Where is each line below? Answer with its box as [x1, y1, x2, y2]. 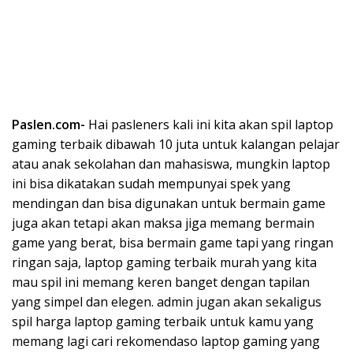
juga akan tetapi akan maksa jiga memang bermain [12, 214, 314, 232]
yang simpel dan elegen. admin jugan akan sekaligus [12, 293, 321, 311]
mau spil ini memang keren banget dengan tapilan [12, 273, 310, 292]
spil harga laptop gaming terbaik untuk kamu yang [12, 313, 314, 331]
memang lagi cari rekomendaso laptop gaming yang [12, 333, 320, 351]
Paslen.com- [12, 116, 88, 134]
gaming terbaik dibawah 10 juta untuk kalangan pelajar [12, 136, 340, 154]
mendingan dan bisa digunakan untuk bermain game [12, 195, 325, 213]
